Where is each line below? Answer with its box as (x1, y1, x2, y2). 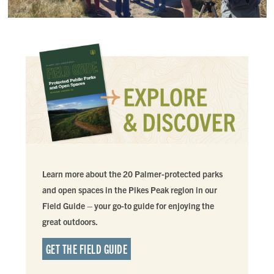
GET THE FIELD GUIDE (45, 241, 128, 257)
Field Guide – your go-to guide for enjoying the (42, 200, 214, 212)
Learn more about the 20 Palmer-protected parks (42, 168, 223, 180)
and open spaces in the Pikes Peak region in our (42, 184, 217, 196)
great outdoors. (42, 216, 99, 228)
